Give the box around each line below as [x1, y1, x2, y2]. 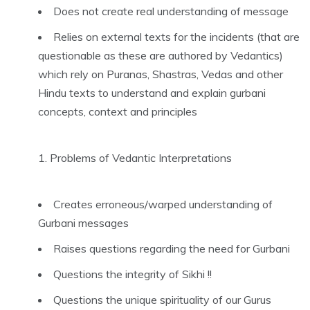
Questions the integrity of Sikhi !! [53, 266, 212, 281]
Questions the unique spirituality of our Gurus [53, 292, 271, 307]
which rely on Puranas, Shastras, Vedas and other [38, 66, 283, 81]
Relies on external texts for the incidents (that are [53, 29, 300, 44]
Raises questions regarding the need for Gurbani [53, 241, 290, 255]
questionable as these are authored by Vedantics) [38, 48, 283, 62]
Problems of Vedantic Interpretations [50, 150, 232, 165]
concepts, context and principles [38, 104, 197, 118]
